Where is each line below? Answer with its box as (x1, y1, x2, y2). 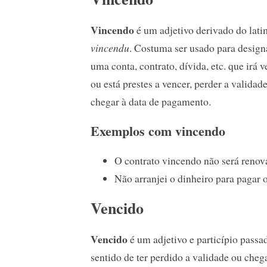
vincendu (91, 40, 129, 55)
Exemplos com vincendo (91, 120, 225, 141)
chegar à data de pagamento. (91, 94, 211, 108)
